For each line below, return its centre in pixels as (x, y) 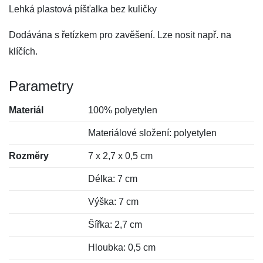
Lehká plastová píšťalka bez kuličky (83, 9)
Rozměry (29, 156)
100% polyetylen (123, 110)
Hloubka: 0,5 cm (122, 247)
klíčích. (23, 51)
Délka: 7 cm (113, 179)
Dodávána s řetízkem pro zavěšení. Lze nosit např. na (120, 35)
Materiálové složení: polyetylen (153, 133)
